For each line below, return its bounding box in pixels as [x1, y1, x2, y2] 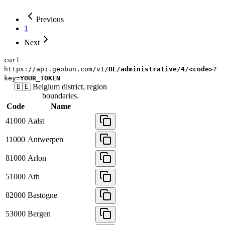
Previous [36, 15, 64, 24]
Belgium [32, 82, 60, 91]
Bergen [28, 209, 51, 218]
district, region [61, 82, 107, 91]
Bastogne [28, 191, 57, 200]
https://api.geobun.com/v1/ [4, 65, 108, 73]
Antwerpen [28, 135, 63, 144]
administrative [121, 65, 177, 73]
